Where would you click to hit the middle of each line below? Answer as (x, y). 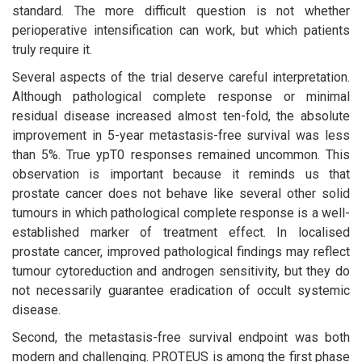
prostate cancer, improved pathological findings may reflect (181, 251)
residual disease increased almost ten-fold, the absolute (181, 116)
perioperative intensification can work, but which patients (181, 30)
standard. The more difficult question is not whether (181, 11)
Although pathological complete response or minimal (181, 96)
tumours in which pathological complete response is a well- (181, 213)
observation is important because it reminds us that (181, 174)
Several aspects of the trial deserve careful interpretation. (181, 77)
